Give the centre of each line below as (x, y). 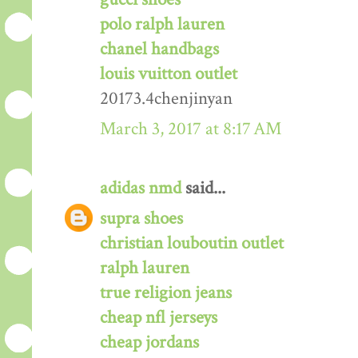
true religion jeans (166, 292)
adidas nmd (141, 188)
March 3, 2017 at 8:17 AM (191, 129)
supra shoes (141, 218)
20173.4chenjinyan (166, 98)
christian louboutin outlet (192, 243)
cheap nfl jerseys (159, 317)
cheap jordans (149, 342)
